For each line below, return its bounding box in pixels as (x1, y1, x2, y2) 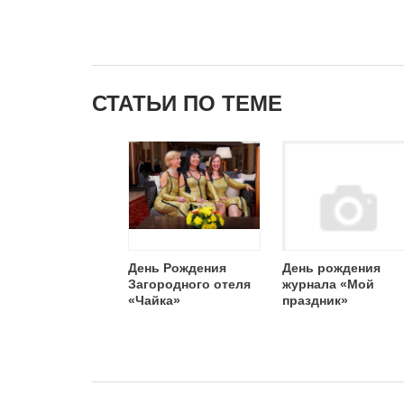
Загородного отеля (128, 277, 251, 291)
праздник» (282, 293, 348, 308)
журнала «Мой (282, 277, 374, 291)
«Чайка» (128, 293, 180, 308)
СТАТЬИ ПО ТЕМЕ (92, 91, 282, 115)
